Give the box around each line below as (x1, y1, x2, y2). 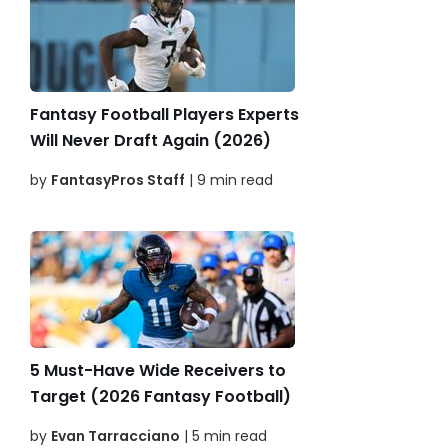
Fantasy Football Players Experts (30, 103, 299, 127)
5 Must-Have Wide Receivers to (30, 359, 286, 383)
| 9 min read (185, 170, 273, 191)
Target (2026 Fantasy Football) (30, 385, 291, 409)
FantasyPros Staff (51, 170, 185, 191)
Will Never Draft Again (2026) (30, 129, 271, 153)
